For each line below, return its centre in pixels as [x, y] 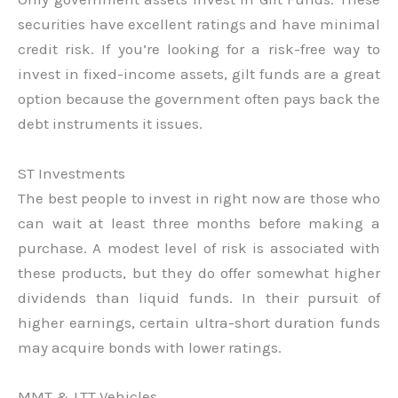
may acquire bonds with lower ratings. [150, 347]
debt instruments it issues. [110, 124]
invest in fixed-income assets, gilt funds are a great [199, 74]
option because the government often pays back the [199, 99]
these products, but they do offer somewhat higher [199, 272]
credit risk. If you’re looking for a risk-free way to [199, 49]
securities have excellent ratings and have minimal [199, 24]
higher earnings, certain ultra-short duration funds [199, 322]
